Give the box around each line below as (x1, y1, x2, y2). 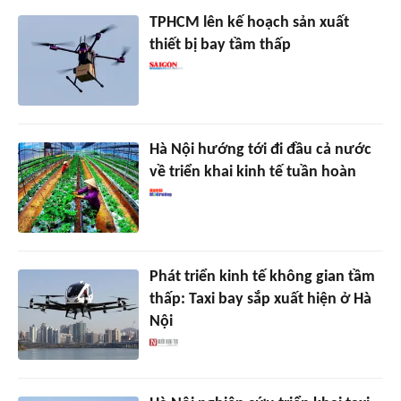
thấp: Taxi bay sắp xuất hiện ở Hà (149, 291, 371, 309)
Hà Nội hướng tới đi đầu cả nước (149, 141, 371, 159)
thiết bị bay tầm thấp (149, 37, 291, 55)
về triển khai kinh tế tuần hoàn (149, 164, 356, 182)
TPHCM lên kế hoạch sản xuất (149, 14, 349, 32)
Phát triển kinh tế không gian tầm (149, 269, 375, 286)
